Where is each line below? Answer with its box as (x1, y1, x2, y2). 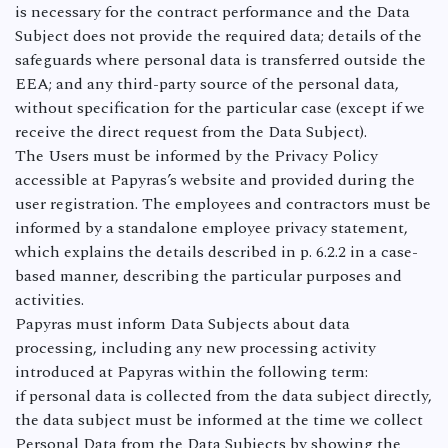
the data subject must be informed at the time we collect (15, 408, 423, 432)
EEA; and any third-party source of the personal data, (15, 72, 399, 96)
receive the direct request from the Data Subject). (15, 120, 367, 144)
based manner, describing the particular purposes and (15, 264, 402, 288)
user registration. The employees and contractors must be (15, 192, 431, 216)
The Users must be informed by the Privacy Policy (15, 144, 378, 168)
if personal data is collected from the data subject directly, (15, 384, 432, 408)
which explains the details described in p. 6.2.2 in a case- (15, 240, 418, 264)
